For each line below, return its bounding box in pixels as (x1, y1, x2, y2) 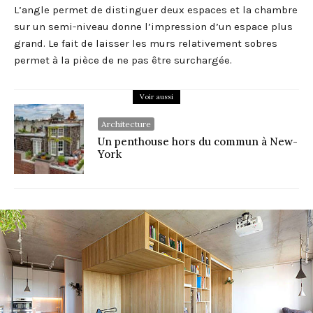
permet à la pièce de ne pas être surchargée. (14, 54, 232, 67)
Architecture (101, 119, 151, 130)
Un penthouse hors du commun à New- (98, 135, 298, 149)
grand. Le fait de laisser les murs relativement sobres (14, 37, 277, 50)
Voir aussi (140, 92, 173, 102)
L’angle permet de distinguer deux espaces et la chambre (14, 3, 298, 17)
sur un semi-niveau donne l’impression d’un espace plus (14, 20, 293, 34)
